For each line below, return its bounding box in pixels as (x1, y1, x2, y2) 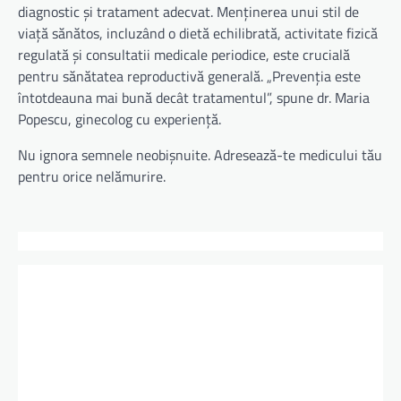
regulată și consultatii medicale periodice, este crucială (18, 43, 350, 65)
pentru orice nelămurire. (18, 165, 166, 187)
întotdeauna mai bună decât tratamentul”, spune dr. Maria (18, 86, 370, 108)
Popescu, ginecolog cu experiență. (18, 107, 221, 130)
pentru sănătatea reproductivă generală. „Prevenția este (18, 64, 361, 87)
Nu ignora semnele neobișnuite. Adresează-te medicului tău (18, 143, 382, 166)
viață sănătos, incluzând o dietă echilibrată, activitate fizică (18, 21, 378, 44)
